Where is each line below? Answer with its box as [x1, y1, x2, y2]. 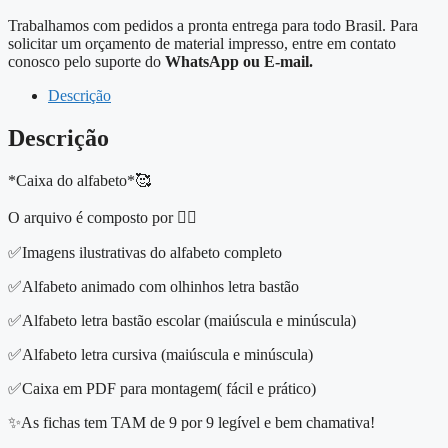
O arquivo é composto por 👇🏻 [8, 208, 197, 226]
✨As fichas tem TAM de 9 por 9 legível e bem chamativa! [8, 413, 375, 431]
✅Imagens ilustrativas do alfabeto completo [8, 243, 282, 261]
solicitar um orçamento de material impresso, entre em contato [8, 35, 396, 53]
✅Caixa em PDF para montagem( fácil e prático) [8, 379, 316, 397]
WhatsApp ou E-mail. [165, 53, 313, 71]
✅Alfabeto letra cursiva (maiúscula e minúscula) [8, 345, 313, 363]
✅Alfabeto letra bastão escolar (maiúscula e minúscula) [8, 311, 356, 329]
